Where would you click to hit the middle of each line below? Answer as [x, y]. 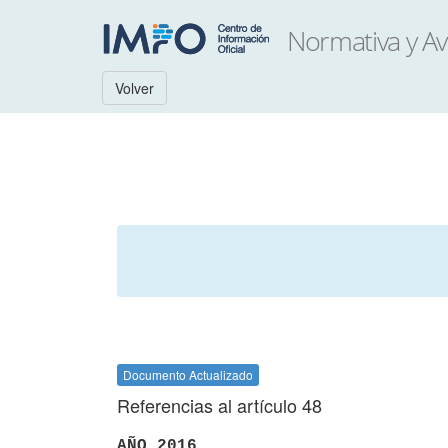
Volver [134, 88]
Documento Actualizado [188, 374]
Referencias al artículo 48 [219, 405]
